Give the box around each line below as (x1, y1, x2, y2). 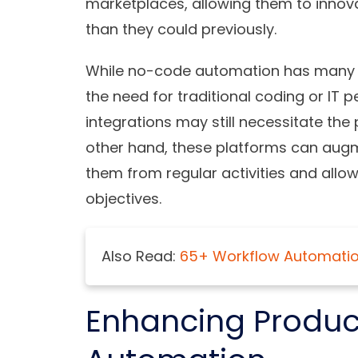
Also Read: (101, 246, 180, 267)
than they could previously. (86, 19, 276, 40)
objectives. (86, 189, 161, 209)
